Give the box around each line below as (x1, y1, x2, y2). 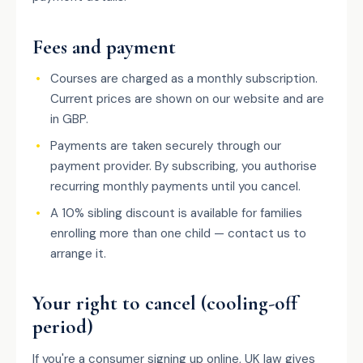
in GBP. (50, 111, 88, 127)
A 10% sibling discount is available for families (50, 205, 302, 221)
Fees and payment (32, 35, 176, 59)
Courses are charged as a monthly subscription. (50, 70, 318, 87)
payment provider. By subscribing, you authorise (50, 158, 317, 174)
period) (32, 314, 93, 339)
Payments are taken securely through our (50, 138, 281, 154)
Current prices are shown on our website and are (50, 91, 324, 107)
